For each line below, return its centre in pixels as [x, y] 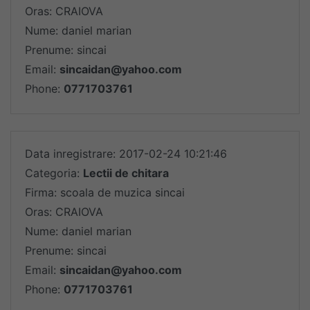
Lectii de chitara [126, 173]
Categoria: [54, 173]
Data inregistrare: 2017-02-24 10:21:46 [126, 154]
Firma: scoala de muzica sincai [105, 192]
